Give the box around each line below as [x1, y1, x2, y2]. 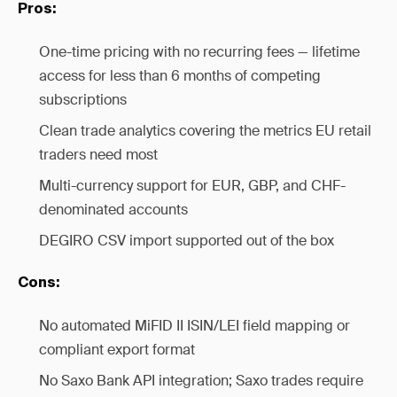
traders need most [39, 145, 158, 164]
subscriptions [39, 90, 127, 109]
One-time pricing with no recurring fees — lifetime [39, 43, 360, 61]
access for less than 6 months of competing [39, 66, 321, 85]
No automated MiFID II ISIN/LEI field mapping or [39, 316, 350, 335]
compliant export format [39, 340, 195, 359]
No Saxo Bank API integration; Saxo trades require [39, 371, 363, 390]
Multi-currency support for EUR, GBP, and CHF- [39, 176, 346, 195]
